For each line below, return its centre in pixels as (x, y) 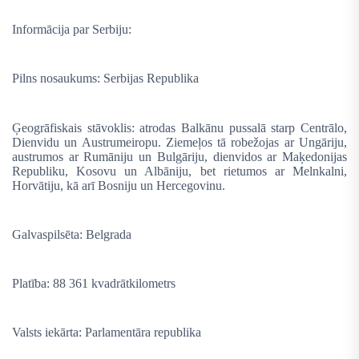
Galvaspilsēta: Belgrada (72, 234)
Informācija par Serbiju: (72, 30)
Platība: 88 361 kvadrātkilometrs (94, 284)
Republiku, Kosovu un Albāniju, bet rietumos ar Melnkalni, (179, 171)
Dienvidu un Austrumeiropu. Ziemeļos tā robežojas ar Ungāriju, (179, 142)
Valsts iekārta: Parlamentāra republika (107, 333)
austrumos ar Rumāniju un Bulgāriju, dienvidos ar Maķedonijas (179, 156)
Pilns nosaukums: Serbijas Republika (105, 79)
